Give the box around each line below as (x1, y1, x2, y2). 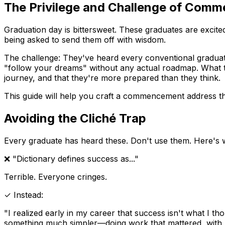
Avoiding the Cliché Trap (4, 110, 146, 126)
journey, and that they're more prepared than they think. (4, 72, 220, 83)
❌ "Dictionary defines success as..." (4, 153, 139, 164)
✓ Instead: (4, 189, 43, 200)
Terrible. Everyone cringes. (4, 171, 107, 182)
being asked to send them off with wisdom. (4, 34, 166, 45)
